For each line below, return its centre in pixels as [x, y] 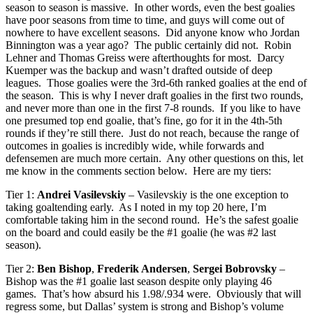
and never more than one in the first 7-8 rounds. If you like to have [153, 108]
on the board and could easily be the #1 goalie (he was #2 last [141, 232]
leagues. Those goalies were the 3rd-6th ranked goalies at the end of [156, 82]
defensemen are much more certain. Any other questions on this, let [154, 158]
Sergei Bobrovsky [236, 268]
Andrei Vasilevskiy [83, 194]
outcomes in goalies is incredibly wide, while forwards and [135, 145]
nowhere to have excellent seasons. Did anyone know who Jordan [153, 32]
